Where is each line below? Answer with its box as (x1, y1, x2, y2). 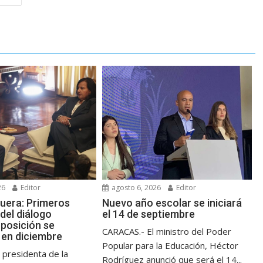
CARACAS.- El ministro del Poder (102, 225, 232, 238)
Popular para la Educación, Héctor (102, 240, 239, 252)
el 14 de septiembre (102, 208, 195, 221)
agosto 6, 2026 (110, 183, 161, 193)
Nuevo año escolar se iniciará (102, 197, 242, 210)
